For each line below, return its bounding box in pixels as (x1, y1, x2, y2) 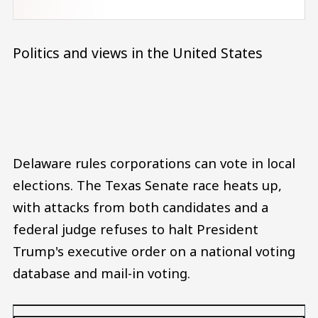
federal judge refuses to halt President (13, 220, 258, 238)
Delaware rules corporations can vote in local (13, 154, 295, 172)
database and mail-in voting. (13, 264, 190, 283)
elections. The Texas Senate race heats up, (13, 176, 282, 194)
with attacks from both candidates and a (13, 198, 268, 216)
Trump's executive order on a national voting (13, 242, 295, 261)
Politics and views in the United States (13, 43, 263, 63)
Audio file (158, 93, 216, 111)
